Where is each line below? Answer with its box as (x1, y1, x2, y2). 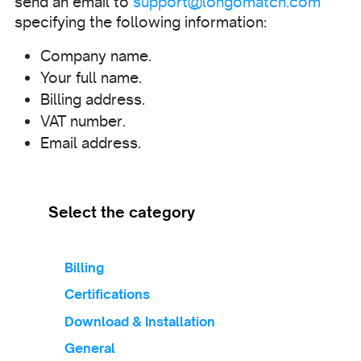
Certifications (64, 286, 150, 302)
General (64, 340, 115, 356)
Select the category (48, 202, 195, 222)
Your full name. (40, 68, 142, 87)
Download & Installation (64, 313, 215, 330)
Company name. (40, 46, 151, 65)
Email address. (40, 133, 141, 152)
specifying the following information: (15, 12, 267, 31)
